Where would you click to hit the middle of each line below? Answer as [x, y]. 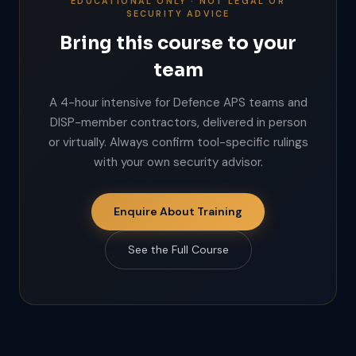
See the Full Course [178, 250]
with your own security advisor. [178, 162]
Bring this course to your [178, 43]
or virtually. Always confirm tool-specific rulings [178, 142]
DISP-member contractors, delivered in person [178, 122]
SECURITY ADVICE [178, 14]
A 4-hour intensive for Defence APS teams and [178, 103]
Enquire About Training [178, 211]
